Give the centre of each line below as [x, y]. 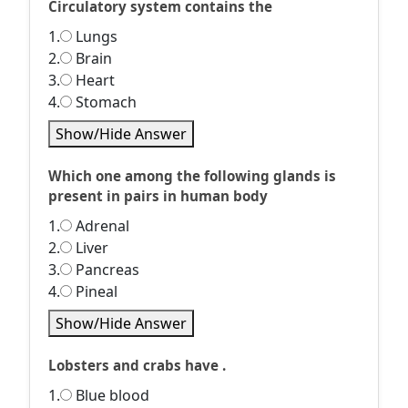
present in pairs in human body [158, 196]
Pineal [95, 291]
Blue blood [111, 395]
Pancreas [106, 270]
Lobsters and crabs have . [137, 365]
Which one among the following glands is [192, 176]
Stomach [104, 102]
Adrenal [101, 226]
